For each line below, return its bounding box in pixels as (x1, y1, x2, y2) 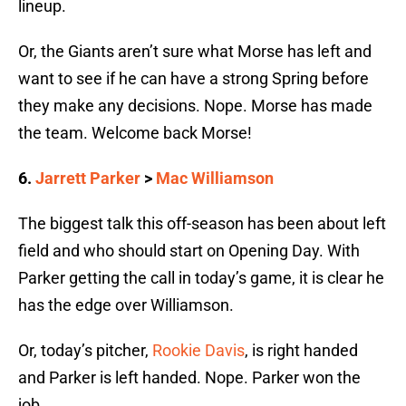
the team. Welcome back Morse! (18, 123, 252, 143)
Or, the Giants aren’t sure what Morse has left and (18, 42, 372, 62)
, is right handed (245, 341, 358, 361)
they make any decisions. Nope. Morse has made (18, 96, 372, 116)
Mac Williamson (156, 169, 274, 188)
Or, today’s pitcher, (18, 341, 152, 361)
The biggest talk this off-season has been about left (18, 214, 386, 234)
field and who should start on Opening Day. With (18, 241, 360, 261)
